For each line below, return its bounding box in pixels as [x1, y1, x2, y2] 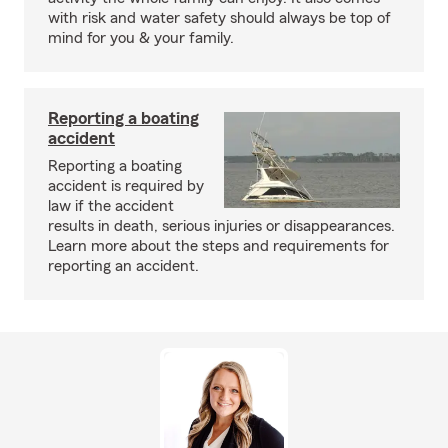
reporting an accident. [48, 258, 199, 274]
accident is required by [48, 178, 204, 194]
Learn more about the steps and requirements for [48, 238, 389, 254]
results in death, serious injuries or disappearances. [48, 218, 395, 234]
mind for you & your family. [48, 30, 234, 46]
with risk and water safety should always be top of [48, 10, 391, 26]
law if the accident [48, 198, 174, 214]
